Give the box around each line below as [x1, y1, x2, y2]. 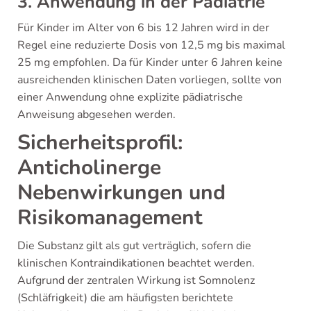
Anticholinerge [17, 153, 161, 182]
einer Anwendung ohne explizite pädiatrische [17, 90, 243, 105]
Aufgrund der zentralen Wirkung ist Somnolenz [17, 273, 255, 288]
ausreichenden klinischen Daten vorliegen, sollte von [17, 72, 282, 87]
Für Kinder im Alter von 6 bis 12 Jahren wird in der [17, 20, 269, 35]
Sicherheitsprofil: [17, 128, 183, 157]
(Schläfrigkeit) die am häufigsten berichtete [17, 290, 233, 305]
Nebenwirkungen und [17, 178, 226, 207]
